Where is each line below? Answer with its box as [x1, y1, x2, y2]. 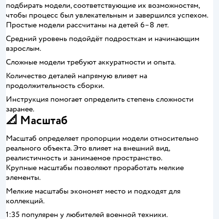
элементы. [6, 173, 41, 182]
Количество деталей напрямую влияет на [6, 71, 147, 81]
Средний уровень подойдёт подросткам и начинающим [6, 34, 199, 44]
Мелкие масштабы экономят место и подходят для [6, 186, 180, 196]
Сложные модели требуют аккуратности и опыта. [6, 57, 175, 67]
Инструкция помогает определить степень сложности [6, 94, 194, 104]
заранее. [6, 104, 34, 114]
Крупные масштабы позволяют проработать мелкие [6, 163, 184, 173]
